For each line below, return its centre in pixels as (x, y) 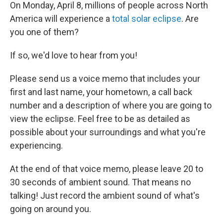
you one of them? (44, 32)
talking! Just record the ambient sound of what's (105, 195)
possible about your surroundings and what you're (108, 132)
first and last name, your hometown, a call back (101, 92)
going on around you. (51, 209)
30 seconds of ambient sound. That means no (100, 182)
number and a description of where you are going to (111, 105)
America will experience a (61, 19)
